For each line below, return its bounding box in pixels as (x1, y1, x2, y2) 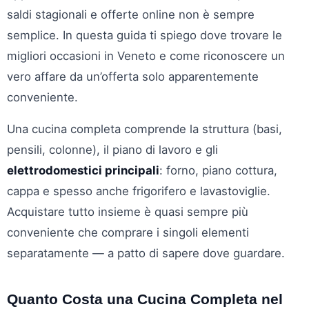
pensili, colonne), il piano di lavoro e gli (7, 143, 218, 157)
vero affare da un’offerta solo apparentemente (7, 70, 259, 83)
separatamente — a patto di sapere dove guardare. (7, 246, 285, 260)
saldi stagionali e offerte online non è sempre (7, 8, 255, 21)
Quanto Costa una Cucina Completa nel (7, 291, 283, 307)
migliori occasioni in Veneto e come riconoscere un (7, 49, 285, 63)
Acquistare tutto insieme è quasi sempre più (7, 205, 248, 219)
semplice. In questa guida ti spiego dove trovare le (7, 28, 282, 42)
